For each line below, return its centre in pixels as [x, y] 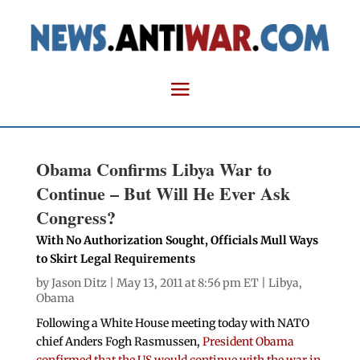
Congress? [76, 218]
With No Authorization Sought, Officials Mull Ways [177, 241]
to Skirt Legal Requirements [115, 259]
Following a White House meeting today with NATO [172, 323]
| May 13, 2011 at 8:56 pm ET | [187, 283]
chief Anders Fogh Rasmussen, [119, 342]
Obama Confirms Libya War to [153, 170]
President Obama [248, 342]
